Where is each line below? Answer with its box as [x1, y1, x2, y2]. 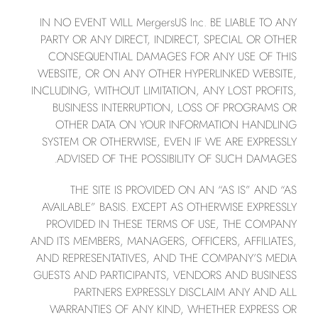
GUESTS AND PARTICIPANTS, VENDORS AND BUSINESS [33, 267, 297, 283]
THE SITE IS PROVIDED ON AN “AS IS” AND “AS [70, 182, 297, 198]
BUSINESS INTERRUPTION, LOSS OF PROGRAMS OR [53, 99, 297, 116]
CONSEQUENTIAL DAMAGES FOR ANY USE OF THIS [48, 48, 297, 65]
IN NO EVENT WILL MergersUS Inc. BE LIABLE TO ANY [40, 14, 297, 31]
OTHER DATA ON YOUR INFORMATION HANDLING [55, 116, 297, 133]
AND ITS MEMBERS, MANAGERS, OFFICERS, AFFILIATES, [31, 233, 297, 249]
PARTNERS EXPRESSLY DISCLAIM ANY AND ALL [74, 284, 297, 300]
